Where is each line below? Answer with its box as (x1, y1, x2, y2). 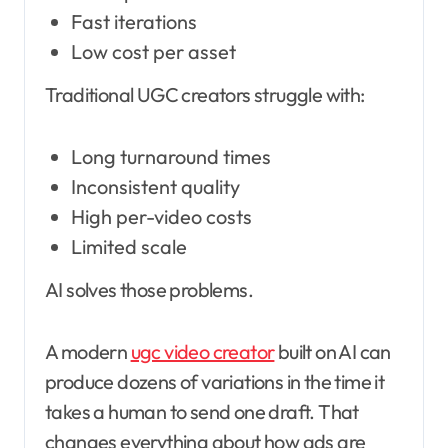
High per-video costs (70, 204, 252, 230)
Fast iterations (70, 9, 197, 35)
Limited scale (70, 234, 187, 260)
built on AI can (274, 338, 391, 364)
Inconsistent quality (70, 174, 240, 200)
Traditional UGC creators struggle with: (45, 82, 365, 108)
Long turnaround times (70, 144, 271, 170)
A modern (45, 338, 131, 364)
